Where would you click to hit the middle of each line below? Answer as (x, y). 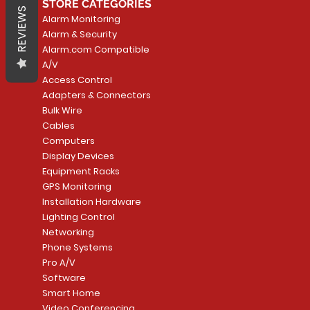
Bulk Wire (62, 110)
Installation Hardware (91, 201)
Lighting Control (78, 217)
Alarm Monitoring (81, 19)
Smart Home (71, 293)
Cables (58, 125)
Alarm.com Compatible (95, 49)
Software (64, 277)
